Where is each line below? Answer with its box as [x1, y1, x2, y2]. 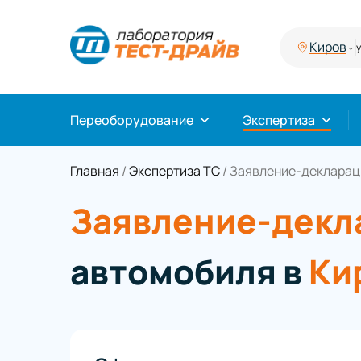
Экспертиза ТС [129, 162, 220, 180]
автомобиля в [70, 248, 309, 296]
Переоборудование [70, 111, 193, 130]
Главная [70, 162, 119, 180]
